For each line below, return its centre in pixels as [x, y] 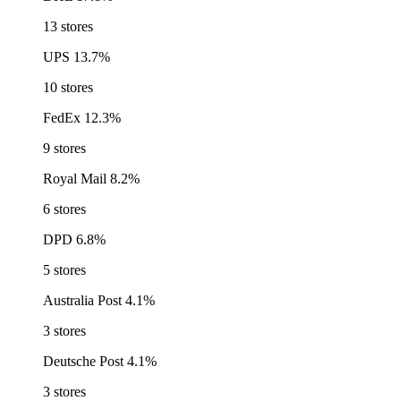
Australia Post [82, 301]
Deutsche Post [83, 362]
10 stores [68, 88]
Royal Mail [75, 179]
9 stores [64, 149]
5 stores [64, 270]
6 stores [64, 209]
